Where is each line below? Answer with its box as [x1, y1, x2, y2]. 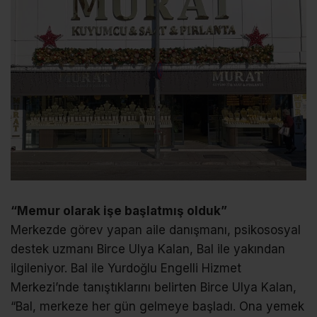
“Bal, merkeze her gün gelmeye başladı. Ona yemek [11, 299, 304, 314]
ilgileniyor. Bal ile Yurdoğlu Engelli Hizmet [11, 261, 241, 276]
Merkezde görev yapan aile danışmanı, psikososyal [11, 223, 301, 238]
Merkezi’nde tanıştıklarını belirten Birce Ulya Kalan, [11, 280, 296, 295]
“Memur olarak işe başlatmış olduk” [11, 204, 227, 219]
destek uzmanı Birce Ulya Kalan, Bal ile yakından [11, 242, 285, 257]
